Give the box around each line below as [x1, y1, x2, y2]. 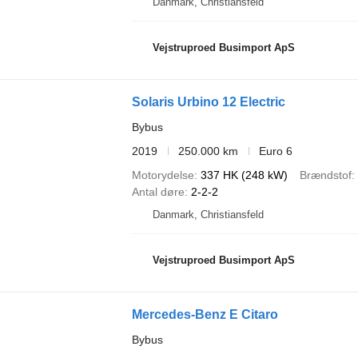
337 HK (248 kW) [200, 168, 288, 181]
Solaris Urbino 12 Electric [131, 94, 285, 109]
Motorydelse [131, 168, 194, 181]
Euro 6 [258, 144, 292, 157]
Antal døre [131, 185, 185, 198]
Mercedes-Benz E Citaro [131, 307, 278, 321]
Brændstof [299, 168, 352, 181]
